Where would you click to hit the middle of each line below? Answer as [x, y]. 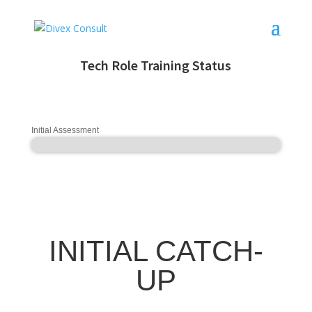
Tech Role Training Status [156, 65]
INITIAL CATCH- [156, 251]
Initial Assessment [65, 130]
